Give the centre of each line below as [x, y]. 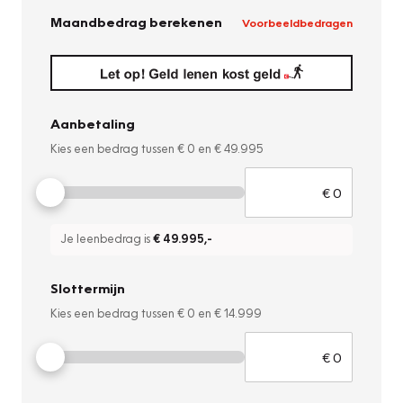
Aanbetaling [93, 124]
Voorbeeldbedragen [297, 22]
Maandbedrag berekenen [136, 22]
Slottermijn [88, 288]
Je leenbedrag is [107, 239]
